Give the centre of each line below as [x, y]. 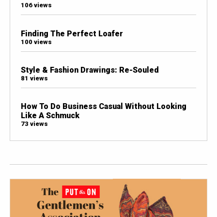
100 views [36, 42]
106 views [36, 5]
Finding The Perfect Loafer [72, 33]
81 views [34, 78]
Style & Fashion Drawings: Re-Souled [90, 70]
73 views [34, 124]
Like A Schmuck [50, 116]
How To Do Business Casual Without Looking [103, 107]
